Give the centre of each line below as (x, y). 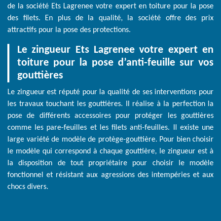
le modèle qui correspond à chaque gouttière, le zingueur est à (110, 152)
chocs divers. (28, 187)
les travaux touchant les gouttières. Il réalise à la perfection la (110, 104)
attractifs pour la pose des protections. (69, 30)
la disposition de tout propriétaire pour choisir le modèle (110, 164)
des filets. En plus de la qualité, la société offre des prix (110, 18)
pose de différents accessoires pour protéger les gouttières (110, 116)
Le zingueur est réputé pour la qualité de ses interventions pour (110, 92)
